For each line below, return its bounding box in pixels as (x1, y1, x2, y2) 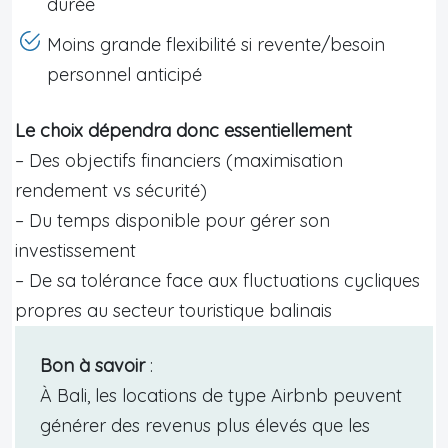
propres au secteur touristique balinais (15, 298, 332, 322)
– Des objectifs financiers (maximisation (15, 148, 343, 172)
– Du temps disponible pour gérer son (15, 208, 330, 232)
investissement (15, 238, 136, 262)
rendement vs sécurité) (15, 178, 207, 202)
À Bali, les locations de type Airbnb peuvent (40, 383, 402, 407)
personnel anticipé (47, 62, 202, 86)
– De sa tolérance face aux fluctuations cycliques (15, 268, 420, 292)
